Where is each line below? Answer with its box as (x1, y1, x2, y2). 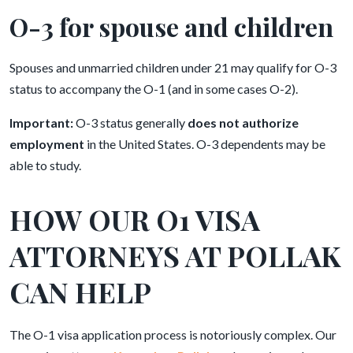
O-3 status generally (73, 115, 188, 130)
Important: (9, 115, 73, 130)
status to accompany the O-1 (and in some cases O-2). (9, 81, 298, 96)
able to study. (9, 158, 81, 173)
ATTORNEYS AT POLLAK (9, 236, 341, 274)
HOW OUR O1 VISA (9, 200, 260, 238)
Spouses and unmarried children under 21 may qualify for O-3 (9, 60, 336, 75)
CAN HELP (9, 273, 158, 310)
